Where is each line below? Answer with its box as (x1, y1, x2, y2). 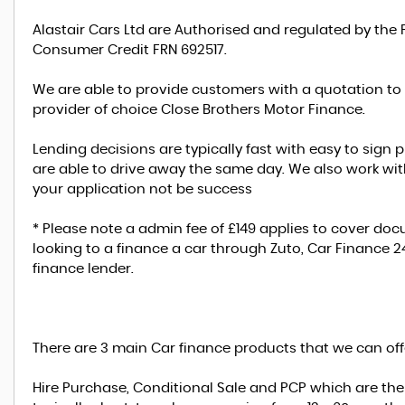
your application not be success (33, 183, 252, 196)
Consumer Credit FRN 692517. (33, 43, 227, 57)
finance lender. (33, 262, 134, 276)
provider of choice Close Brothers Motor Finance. (33, 103, 365, 117)
